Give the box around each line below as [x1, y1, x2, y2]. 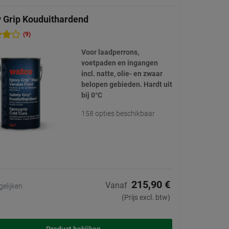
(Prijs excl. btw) [122, 193, 170, 202]
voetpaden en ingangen [81, 59, 158, 67]
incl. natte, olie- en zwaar [81, 70, 163, 78]
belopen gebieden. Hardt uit [81, 80, 172, 89]
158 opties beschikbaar [81, 109, 155, 118]
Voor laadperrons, [81, 48, 139, 57]
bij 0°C [81, 91, 102, 100]
